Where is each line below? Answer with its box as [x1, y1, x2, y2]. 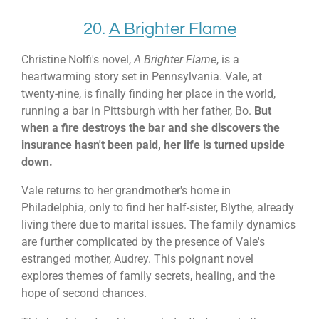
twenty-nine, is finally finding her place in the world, [21, 86, 276, 100]
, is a [216, 52, 239, 66]
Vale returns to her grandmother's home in [21, 184, 231, 198]
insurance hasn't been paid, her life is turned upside [21, 137, 285, 152]
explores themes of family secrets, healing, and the [21, 269, 275, 283]
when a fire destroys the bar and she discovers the [21, 120, 280, 135]
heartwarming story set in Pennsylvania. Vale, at [21, 69, 262, 83]
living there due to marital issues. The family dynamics [21, 218, 296, 232]
